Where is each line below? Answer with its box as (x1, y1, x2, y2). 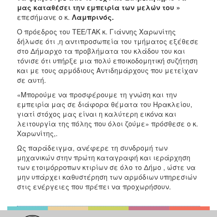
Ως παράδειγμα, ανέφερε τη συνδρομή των (17, 142, 168, 153)
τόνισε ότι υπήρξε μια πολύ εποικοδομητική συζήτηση (17, 55, 198, 65)
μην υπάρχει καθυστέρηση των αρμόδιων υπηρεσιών (17, 171, 197, 182)
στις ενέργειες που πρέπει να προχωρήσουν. (17, 181, 171, 191)
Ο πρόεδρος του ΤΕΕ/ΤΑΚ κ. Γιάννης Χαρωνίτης (17, 26, 176, 36)
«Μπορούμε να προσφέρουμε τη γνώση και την (17, 89, 177, 99)
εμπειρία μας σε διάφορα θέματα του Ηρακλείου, (17, 99, 192, 109)
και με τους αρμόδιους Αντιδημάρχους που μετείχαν (17, 65, 198, 75)
